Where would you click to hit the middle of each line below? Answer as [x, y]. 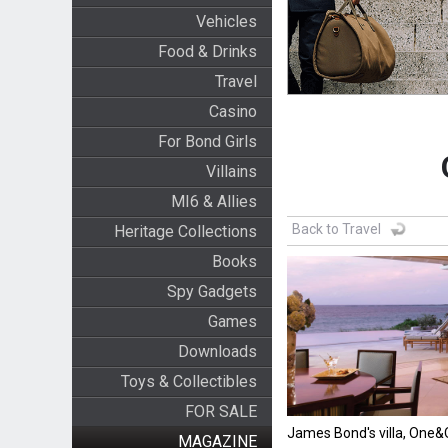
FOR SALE [220, 411]
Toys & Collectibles [188, 381]
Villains [231, 171]
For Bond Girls [207, 141]
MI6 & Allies [213, 201]
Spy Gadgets [211, 291]
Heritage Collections [185, 231]
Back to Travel [336, 229]
